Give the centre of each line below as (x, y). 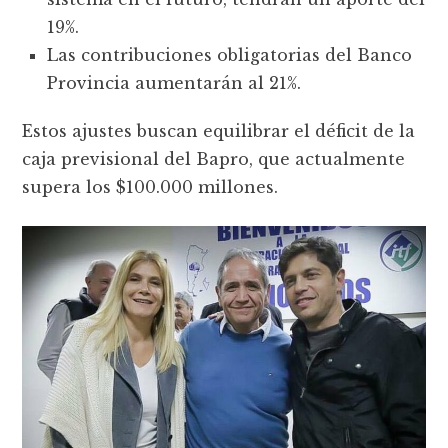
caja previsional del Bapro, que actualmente (214, 158)
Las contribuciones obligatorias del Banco (230, 54)
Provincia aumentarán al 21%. (174, 82)
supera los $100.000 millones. (150, 186)
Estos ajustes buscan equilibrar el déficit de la (219, 130)
